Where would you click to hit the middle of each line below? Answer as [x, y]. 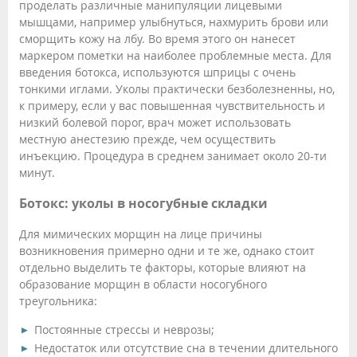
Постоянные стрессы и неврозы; [124, 330]
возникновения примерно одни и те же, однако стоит [167, 251]
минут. [37, 172]
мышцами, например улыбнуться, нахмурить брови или [174, 22]
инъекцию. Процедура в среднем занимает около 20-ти [173, 155]
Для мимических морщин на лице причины [141, 234]
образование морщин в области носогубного [143, 284]
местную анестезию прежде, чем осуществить [147, 139]
